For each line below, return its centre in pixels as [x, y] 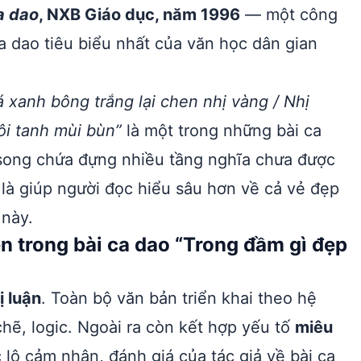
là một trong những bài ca [222, 131]
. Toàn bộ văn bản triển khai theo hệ [179, 298]
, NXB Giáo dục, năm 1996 [139, 15]
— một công [289, 15]
